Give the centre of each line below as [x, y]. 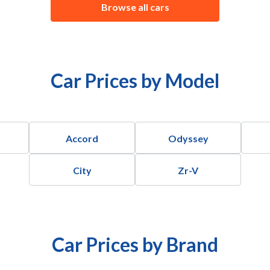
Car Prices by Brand [135, 244]
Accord [82, 138]
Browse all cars [135, 7]
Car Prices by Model [135, 80]
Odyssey [188, 138]
